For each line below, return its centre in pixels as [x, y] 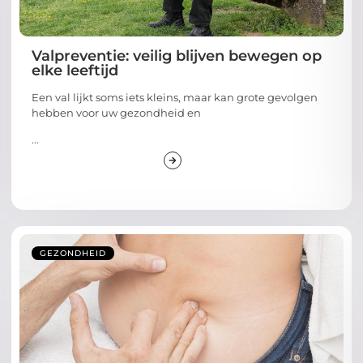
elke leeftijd [75, 70]
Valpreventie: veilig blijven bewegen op [177, 56]
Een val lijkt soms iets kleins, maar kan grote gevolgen [175, 97]
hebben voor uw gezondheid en [116, 112]
